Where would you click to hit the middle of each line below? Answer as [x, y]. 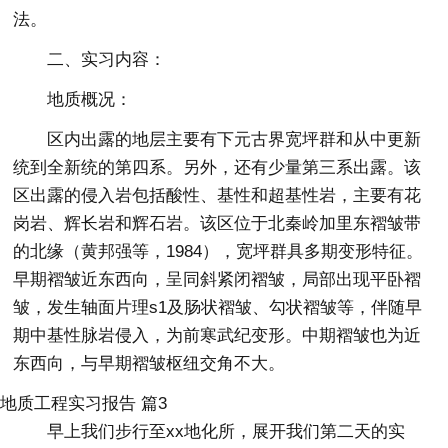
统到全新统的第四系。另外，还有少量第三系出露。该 [217, 168]
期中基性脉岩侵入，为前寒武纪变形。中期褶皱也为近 [217, 336]
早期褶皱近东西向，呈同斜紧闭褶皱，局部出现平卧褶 [217, 280]
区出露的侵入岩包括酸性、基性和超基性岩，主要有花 [217, 196]
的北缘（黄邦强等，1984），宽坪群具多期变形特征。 [218, 252]
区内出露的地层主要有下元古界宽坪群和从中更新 [234, 140]
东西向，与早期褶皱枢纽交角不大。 [149, 364]
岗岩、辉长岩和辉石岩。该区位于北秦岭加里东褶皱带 [217, 224]
